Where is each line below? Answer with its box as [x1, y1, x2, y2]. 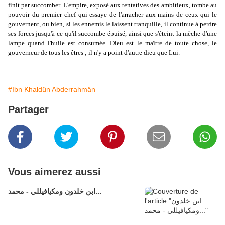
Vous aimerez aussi [8, 166, 101, 178]
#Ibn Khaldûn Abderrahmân [8, 85, 95, 94]
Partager [8, 104, 49, 116]
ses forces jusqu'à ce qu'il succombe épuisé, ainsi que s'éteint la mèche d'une [8, 30, 217, 38]
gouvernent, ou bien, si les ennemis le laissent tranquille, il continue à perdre [8, 20, 217, 28]
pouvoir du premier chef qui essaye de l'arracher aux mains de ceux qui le [8, 11, 217, 19]
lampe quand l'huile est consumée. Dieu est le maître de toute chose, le [8, 39, 217, 47]
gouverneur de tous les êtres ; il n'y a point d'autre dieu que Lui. [8, 49, 180, 57]
